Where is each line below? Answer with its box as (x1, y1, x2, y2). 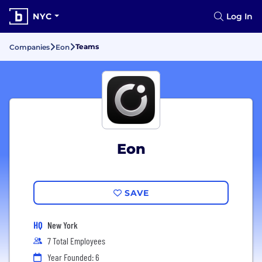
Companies (9, 43, 50, 51)
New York (47, 219, 78, 230)
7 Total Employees (47, 235, 105, 246)
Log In (226, 11, 253, 22)
